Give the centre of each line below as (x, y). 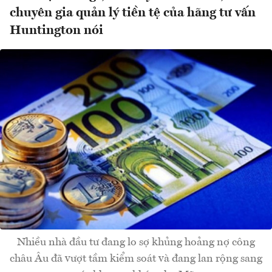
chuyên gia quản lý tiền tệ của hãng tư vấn (133, 13)
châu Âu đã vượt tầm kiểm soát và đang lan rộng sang (136, 258)
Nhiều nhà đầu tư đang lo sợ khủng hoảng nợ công (136, 242)
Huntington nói (56, 31)
